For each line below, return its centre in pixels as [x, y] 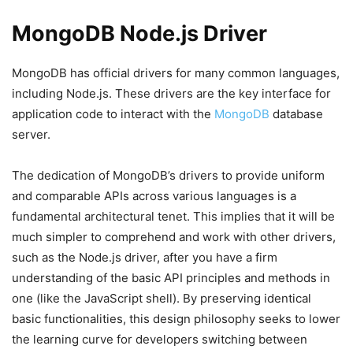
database [296, 114]
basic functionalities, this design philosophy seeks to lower [176, 319]
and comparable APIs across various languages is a [154, 196]
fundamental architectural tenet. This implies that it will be [173, 216]
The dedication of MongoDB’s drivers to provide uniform [168, 175]
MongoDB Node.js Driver [139, 33]
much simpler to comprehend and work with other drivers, [174, 237]
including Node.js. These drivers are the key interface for [171, 93]
